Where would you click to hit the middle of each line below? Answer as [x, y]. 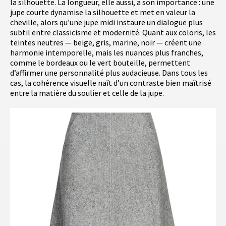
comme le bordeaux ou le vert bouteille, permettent [100, 62]
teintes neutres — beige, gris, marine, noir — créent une [106, 42]
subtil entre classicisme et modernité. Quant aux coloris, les [113, 32]
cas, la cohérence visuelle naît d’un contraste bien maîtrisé [111, 82]
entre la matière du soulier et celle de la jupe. [87, 93]
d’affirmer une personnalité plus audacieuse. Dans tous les [109, 72]
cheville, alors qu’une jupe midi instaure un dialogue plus [106, 22]
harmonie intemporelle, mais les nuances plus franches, [107, 52]
